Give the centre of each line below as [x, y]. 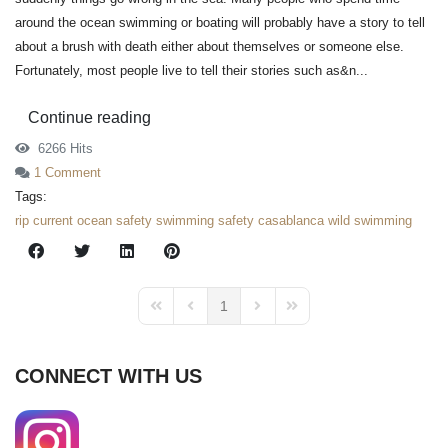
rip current [44, 220]
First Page [178, 314]
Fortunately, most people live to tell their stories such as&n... [191, 70]
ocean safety [114, 220]
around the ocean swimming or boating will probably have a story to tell [220, 22]
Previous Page [226, 314]
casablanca [291, 220]
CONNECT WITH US [108, 375]
